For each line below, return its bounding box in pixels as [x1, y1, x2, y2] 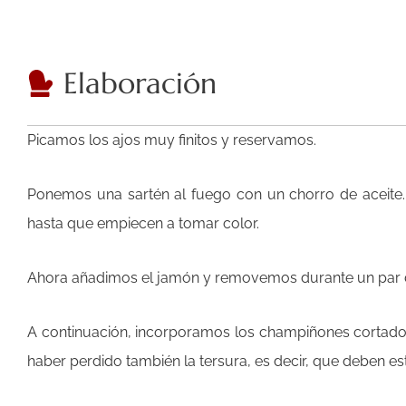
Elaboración [63, 64, 217, 101]
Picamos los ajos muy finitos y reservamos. [27, 130, 316, 149]
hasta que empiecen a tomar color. [27, 214, 259, 232]
